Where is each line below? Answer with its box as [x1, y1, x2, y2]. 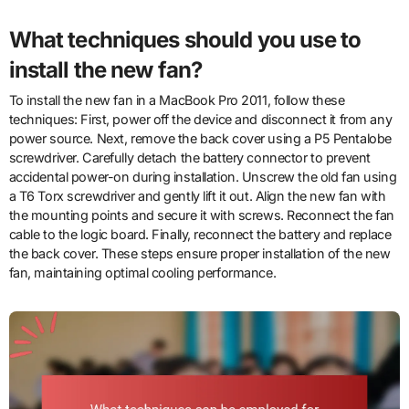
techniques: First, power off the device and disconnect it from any [8, 111, 393, 128]
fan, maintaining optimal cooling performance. [8, 265, 277, 281]
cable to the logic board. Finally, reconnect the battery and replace [8, 226, 392, 243]
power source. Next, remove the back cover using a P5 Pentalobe [8, 131, 392, 147]
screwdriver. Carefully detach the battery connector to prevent [8, 150, 371, 166]
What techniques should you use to [8, 26, 362, 53]
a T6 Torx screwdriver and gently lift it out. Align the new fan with [8, 188, 386, 204]
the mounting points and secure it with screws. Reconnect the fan [8, 207, 394, 224]
